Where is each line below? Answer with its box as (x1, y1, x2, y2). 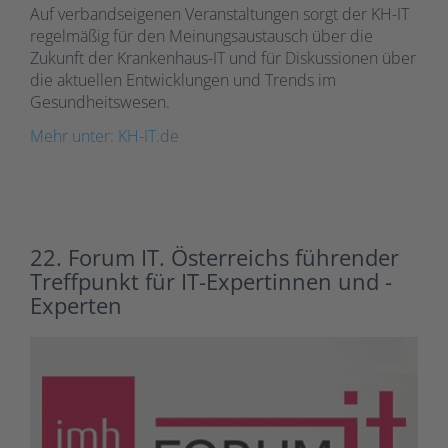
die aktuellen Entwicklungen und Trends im (30, 68, 336, 91)
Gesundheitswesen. (30, 90, 170, 113)
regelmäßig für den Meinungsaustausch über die (30, 24, 373, 47)
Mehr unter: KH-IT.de (30, 125, 179, 148)
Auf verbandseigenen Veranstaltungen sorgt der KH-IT (30, 2, 409, 25)
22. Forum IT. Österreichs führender (30, 241, 399, 272)
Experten (30, 289, 122, 320)
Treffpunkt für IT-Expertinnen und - (30, 265, 392, 296)
